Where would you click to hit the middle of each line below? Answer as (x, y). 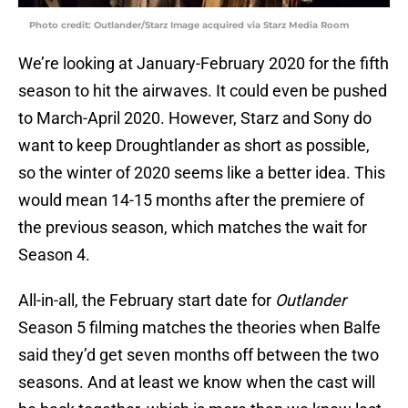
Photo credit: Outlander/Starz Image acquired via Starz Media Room (189, 25)
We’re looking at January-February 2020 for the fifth (204, 64)
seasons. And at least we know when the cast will (197, 382)
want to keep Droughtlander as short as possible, (194, 146)
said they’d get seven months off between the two (199, 355)
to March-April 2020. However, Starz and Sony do (195, 118)
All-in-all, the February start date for (147, 301)
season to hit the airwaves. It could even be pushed (203, 91)
